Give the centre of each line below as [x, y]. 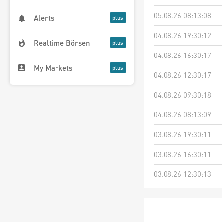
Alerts [44, 18]
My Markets [53, 68]
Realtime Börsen [62, 43]
